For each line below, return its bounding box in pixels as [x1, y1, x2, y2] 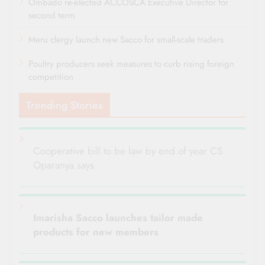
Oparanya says [33, 158, 94, 173]
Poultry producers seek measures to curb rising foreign [28, 57, 234, 71]
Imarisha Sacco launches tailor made [33, 211, 203, 225]
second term [28, 9, 75, 22]
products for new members [33, 225, 159, 240]
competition [28, 70, 73, 84]
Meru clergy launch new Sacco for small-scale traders [28, 33, 224, 47]
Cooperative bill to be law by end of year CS [33, 144, 222, 159]
